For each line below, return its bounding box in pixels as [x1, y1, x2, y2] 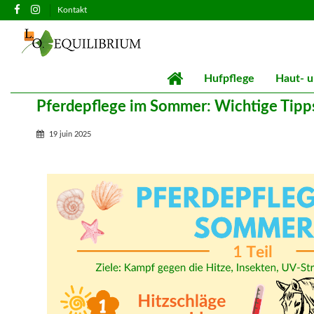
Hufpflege [203, 73, 254, 85]
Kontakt [57, 6, 87, 14]
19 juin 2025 [49, 130, 91, 139]
